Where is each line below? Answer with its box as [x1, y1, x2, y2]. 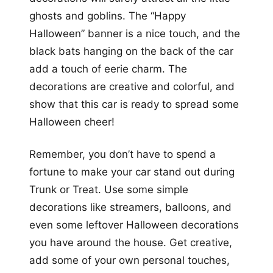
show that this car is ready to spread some [29, 98, 239, 111]
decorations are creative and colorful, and [29, 80, 235, 93]
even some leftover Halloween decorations [29, 219, 239, 232]
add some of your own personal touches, [29, 254, 230, 267]
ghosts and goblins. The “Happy [29, 10, 186, 23]
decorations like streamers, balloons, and [29, 201, 232, 214]
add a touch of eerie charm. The [29, 63, 187, 76]
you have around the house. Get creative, [29, 236, 232, 249]
